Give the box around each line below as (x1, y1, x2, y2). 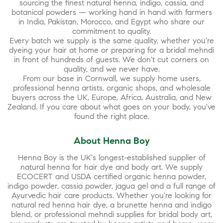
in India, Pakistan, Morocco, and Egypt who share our (18, 17, 205, 27)
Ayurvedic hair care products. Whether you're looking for (11, 191, 212, 201)
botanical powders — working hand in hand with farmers (11, 7, 212, 17)
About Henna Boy (73, 135, 150, 147)
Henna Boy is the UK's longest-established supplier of (17, 153, 206, 163)
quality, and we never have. (63, 64, 160, 74)
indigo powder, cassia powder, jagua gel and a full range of (7, 181, 216, 191)
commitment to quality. (72, 26, 151, 36)
